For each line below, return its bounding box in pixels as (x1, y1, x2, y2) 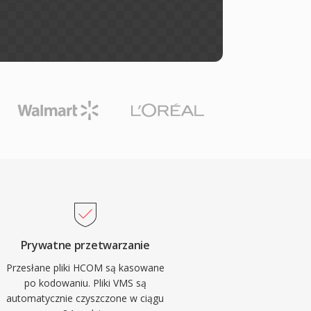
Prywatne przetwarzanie (20, 237, 150, 253)
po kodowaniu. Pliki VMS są (24, 276, 146, 289)
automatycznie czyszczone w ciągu (6, 292, 165, 305)
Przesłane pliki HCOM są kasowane (6, 261, 165, 274)
